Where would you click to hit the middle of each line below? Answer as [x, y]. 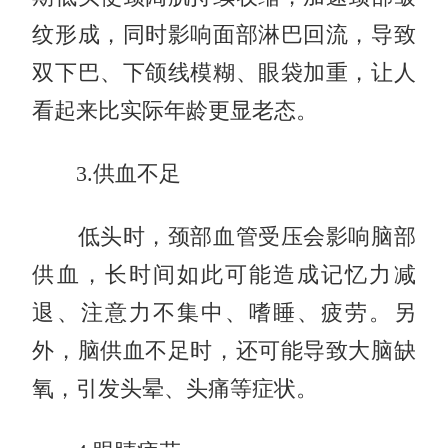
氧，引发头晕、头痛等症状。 [175, 388]
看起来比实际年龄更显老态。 [175, 110]
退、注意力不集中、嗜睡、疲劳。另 [224, 312]
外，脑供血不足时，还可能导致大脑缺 [224, 350]
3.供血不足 [107, 173]
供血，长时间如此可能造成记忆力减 [224, 274]
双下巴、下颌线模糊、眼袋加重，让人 [224, 72]
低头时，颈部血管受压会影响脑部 [224, 236]
